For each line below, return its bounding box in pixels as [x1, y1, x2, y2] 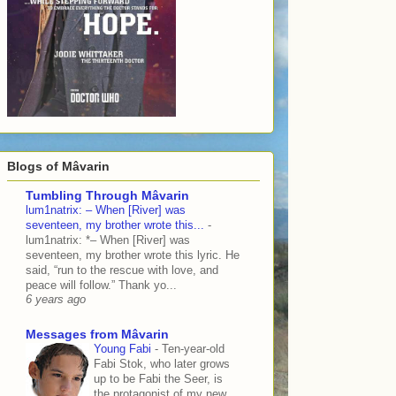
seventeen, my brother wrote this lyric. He [26, 248, 240, 263]
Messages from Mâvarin [26, 327, 169, 342]
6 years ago [26, 293, 86, 307]
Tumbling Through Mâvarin [26, 188, 189, 203]
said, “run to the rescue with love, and [26, 263, 218, 278]
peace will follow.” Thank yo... [26, 278, 177, 293]
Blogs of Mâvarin [7, 159, 110, 174]
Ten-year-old [162, 342, 225, 356]
